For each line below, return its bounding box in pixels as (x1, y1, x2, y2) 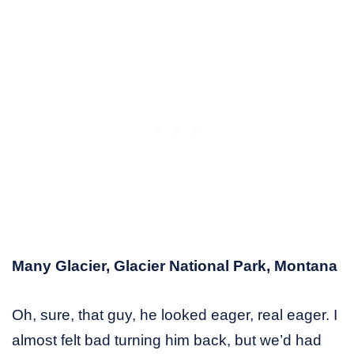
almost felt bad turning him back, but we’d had (12, 332, 322, 349)
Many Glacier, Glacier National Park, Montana (12, 258, 337, 275)
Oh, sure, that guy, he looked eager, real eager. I (12, 307, 337, 324)
